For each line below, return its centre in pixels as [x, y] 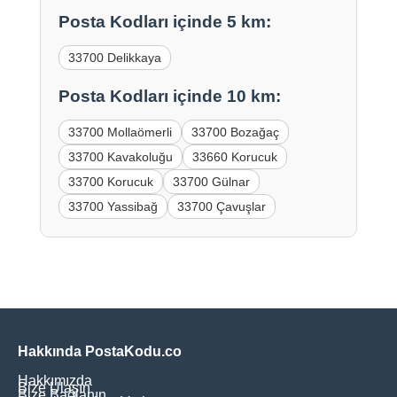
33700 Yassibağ [113, 206]
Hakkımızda [55, 380]
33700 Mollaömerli [120, 132]
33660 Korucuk [234, 156]
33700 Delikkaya [114, 57]
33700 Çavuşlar [221, 206]
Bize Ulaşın [54, 387]
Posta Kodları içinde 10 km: [169, 96]
